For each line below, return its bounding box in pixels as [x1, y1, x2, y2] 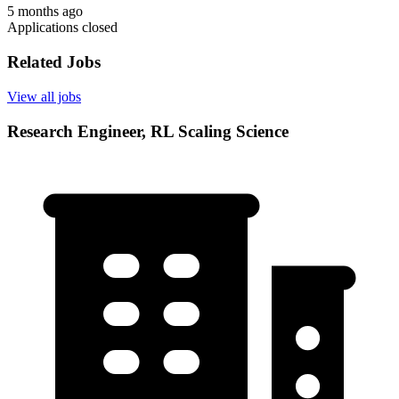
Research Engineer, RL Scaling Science [7, 121, 289, 141]
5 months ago [7, 4, 83, 20]
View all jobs [7, 88, 81, 104]
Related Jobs [7, 53, 101, 72]
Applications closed [7, 20, 118, 36]
